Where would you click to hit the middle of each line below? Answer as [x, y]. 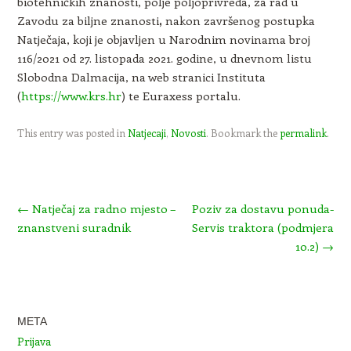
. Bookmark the [242, 132]
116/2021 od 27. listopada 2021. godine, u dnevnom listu [164, 58]
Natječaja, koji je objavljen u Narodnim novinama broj [163, 39]
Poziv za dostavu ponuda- [263, 208]
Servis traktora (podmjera [263, 227]
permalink [303, 132]
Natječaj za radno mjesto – [102, 208]
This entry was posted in [72, 132]
